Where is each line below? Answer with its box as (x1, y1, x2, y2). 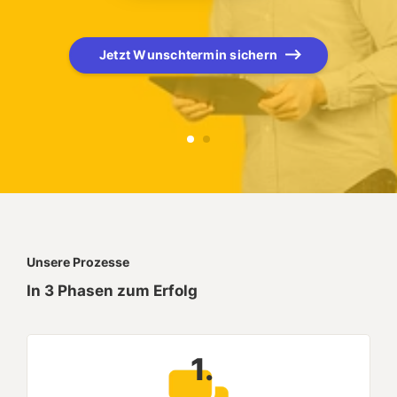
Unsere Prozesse (27, 253, 129, 269)
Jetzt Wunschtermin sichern (98, 46, 278, 62)
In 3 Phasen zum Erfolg (27, 281, 198, 300)
